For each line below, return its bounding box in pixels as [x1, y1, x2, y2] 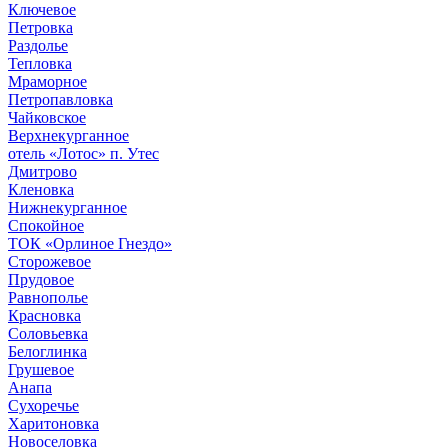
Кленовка [8, 180, 74, 198]
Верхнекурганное [8, 126, 129, 144]
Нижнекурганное [8, 198, 127, 216]
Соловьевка [8, 324, 88, 342]
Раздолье [8, 36, 68, 54]
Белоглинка [8, 342, 87, 360]
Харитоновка [8, 414, 99, 432]
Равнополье [8, 288, 88, 306]
